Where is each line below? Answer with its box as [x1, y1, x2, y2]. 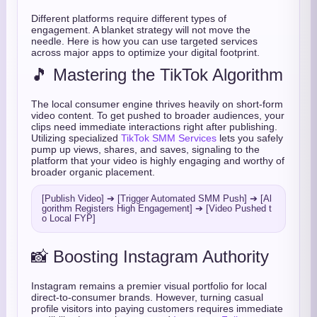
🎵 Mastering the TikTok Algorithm [31, 65, 283, 84]
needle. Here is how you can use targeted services [31, 35, 258, 47]
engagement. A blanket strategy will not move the [31, 24, 250, 35]
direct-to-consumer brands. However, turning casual [31, 292, 263, 303]
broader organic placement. [31, 166, 155, 178]
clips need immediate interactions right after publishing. [31, 121, 277, 132]
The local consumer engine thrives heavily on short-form [31, 98, 283, 110]
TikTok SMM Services [121, 132, 217, 144]
